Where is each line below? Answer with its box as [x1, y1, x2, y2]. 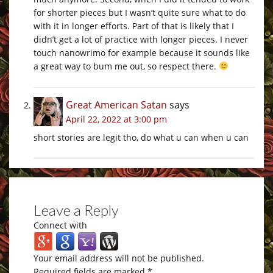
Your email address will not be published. [34, 252, 204, 264]
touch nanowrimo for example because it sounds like [34, 46, 250, 58]
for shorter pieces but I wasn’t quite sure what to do [34, 6, 246, 18]
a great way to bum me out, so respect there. [34, 60, 219, 72]
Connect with [34, 219, 87, 231]
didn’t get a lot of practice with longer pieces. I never [34, 33, 248, 45]
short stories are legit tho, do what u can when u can [34, 131, 249, 143]
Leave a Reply [34, 200, 119, 219]
